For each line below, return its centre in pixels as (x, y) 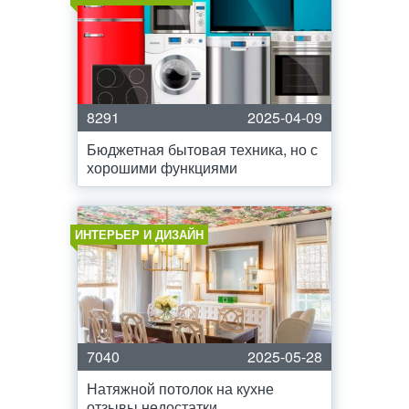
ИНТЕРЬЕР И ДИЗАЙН (139, 234)
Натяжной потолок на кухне (180, 388)
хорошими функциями (162, 168)
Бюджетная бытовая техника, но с (202, 149)
